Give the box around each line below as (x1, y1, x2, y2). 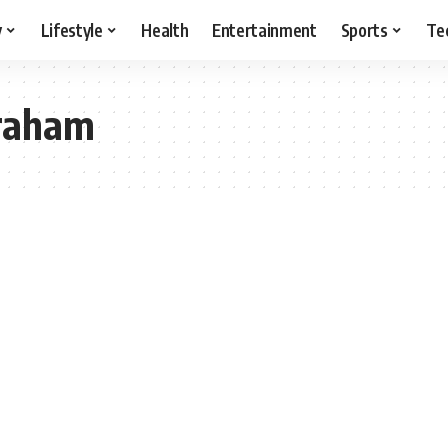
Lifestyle (40, 18, 103, 41)
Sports (340, 18, 388, 41)
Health (141, 18, 189, 41)
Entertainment (212, 18, 317, 41)
